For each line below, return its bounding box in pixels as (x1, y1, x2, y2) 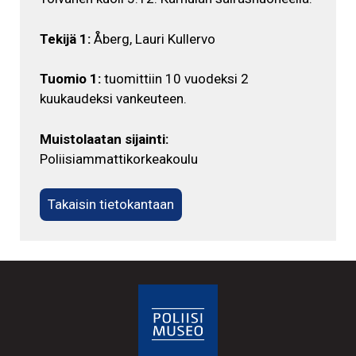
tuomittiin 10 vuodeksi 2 (101, 71, 249, 87)
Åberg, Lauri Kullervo (91, 30, 215, 47)
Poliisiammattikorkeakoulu (40, 150, 198, 167)
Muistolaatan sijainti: (40, 130, 168, 147)
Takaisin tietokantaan (48, 196, 174, 212)
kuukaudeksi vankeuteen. (40, 91, 187, 106)
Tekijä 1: (40, 30, 91, 47)
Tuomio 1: (40, 71, 101, 87)
